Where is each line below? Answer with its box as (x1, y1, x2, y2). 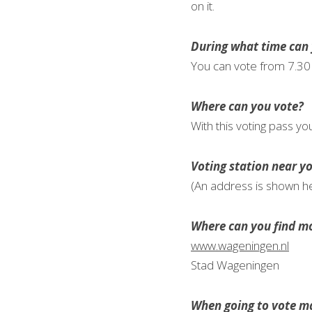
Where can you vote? (191, 98, 304, 114)
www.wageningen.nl (191, 237, 289, 253)
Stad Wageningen (191, 257, 279, 273)
